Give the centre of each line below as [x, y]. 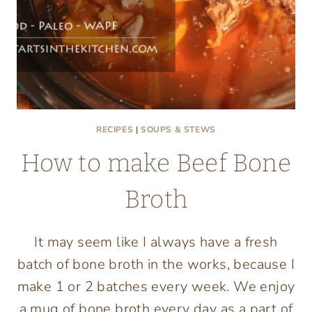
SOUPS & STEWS [178, 130]
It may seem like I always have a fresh [156, 242]
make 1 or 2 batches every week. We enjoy [156, 287]
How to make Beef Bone [156, 163]
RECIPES [115, 130]
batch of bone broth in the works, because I [156, 265]
